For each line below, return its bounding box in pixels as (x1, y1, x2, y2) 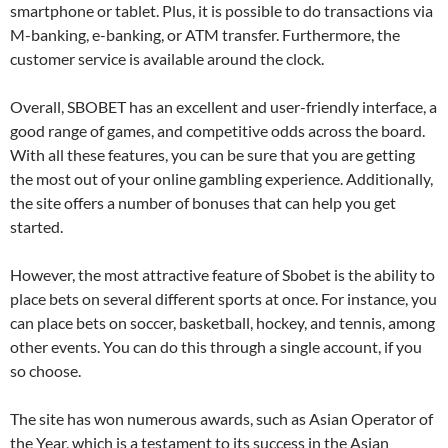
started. (10, 217, 63, 236)
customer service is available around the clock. (10, 49, 324, 68)
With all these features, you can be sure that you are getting (10, 145, 415, 164)
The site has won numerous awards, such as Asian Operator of (10, 409, 433, 428)
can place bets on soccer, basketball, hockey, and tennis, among (10, 313, 435, 332)
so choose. (10, 361, 81, 380)
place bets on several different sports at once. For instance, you (10, 289, 437, 308)
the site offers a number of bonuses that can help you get (10, 193, 396, 212)
